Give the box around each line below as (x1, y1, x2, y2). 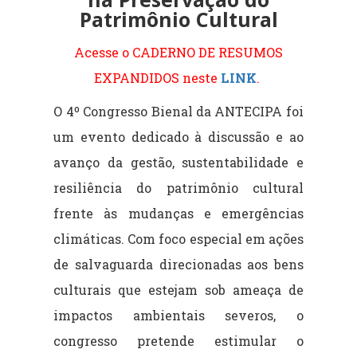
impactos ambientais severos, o (53, 306, 304, 324)
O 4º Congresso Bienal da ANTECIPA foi (53, 102, 304, 120)
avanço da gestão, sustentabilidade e (53, 153, 304, 171)
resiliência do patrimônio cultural (53, 178, 304, 196)
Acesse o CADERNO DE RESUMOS (74, 43, 283, 61)
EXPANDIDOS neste (94, 69, 221, 86)
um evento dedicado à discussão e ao (53, 127, 304, 145)
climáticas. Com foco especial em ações (53, 229, 304, 247)
